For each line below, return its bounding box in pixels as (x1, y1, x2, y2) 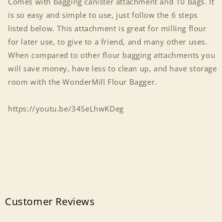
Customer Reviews (5, 195, 95, 208)
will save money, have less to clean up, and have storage (8, 63, 217, 73)
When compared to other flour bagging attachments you (8, 50, 216, 60)
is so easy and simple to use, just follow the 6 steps (8, 10, 198, 20)
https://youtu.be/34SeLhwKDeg (8, 104, 124, 113)
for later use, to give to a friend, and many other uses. (8, 37, 208, 47)
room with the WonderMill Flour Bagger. (8, 77, 160, 87)
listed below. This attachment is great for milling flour (8, 23, 207, 33)
